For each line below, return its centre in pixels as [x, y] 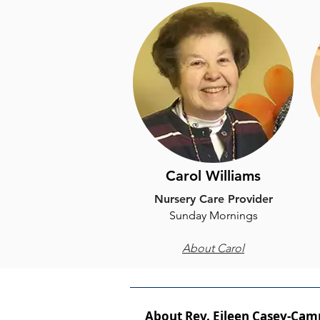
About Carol [213, 248]
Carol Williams [213, 176]
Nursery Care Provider [213, 199]
